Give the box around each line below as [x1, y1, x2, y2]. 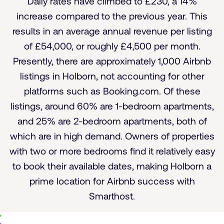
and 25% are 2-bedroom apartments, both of [17, 115, 207, 127]
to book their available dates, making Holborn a [12, 160, 211, 172]
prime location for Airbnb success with [29, 175, 195, 187]
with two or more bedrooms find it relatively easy [9, 145, 215, 157]
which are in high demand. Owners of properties [9, 130, 214, 142]
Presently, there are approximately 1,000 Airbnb [13, 55, 211, 67]
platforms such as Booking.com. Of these [23, 85, 200, 97]
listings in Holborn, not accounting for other [19, 70, 204, 82]
